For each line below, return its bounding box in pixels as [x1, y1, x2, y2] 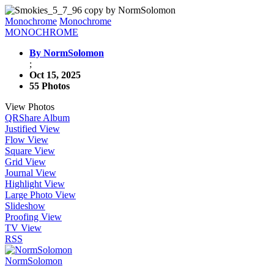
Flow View [5, 135, 48, 145]
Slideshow [5, 201, 45, 211]
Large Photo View [5, 190, 76, 200]
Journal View [5, 168, 56, 178]
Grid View [5, 157, 46, 167]
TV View [5, 223, 42, 233]
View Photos [5, 102, 54, 112]
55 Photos [29, 81, 70, 91]
